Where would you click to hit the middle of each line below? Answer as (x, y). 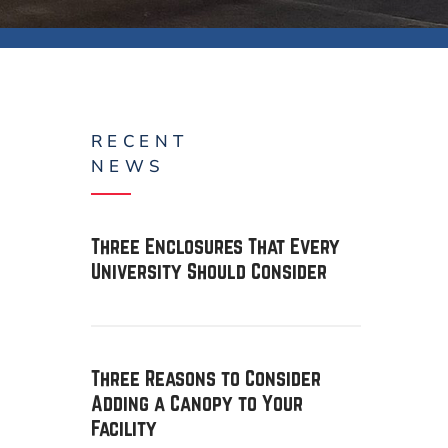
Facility (124, 428)
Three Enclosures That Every (215, 246)
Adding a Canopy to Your (197, 403)
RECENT (140, 141)
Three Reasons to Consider (206, 378)
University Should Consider (209, 271)
